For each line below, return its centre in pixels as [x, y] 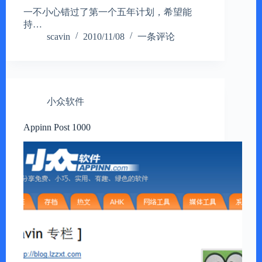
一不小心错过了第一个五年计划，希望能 [108, 12]
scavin [58, 36]
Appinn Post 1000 [57, 127]
